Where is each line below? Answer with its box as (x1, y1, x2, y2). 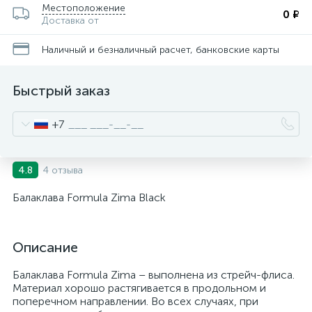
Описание (13, 239, 78, 256)
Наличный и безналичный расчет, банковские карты (42, 43, 279, 56)
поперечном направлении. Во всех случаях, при (13, 295, 258, 308)
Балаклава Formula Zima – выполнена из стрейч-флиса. (13, 268, 295, 281)
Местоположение (42, 2, 125, 14)
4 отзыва (42, 164, 83, 176)
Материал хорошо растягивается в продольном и (13, 281, 266, 295)
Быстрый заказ (13, 82, 110, 99)
